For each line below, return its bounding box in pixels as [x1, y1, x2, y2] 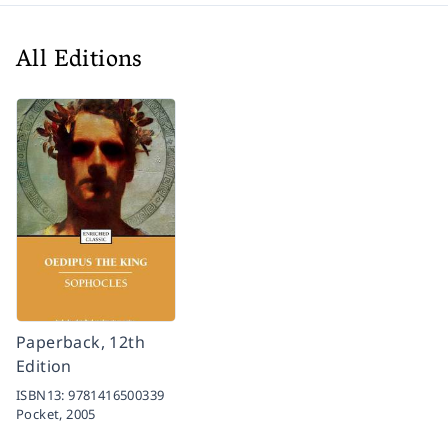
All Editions [16, 39, 143, 85]
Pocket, [16, 405, 67, 424]
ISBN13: [16, 386, 69, 405]
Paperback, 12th [16, 331, 146, 354]
